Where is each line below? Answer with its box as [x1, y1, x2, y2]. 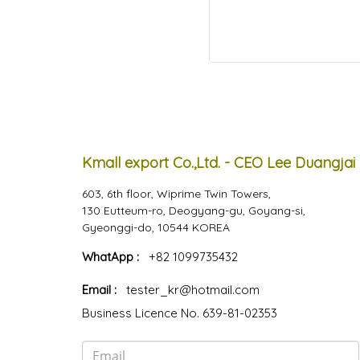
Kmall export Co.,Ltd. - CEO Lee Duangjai [82, 153, 355, 172]
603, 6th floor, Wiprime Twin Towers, [82, 186, 271, 201]
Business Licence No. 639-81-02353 [82, 305, 277, 321]
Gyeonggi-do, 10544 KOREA [82, 219, 230, 235]
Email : [82, 281, 117, 297]
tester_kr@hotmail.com [126, 281, 260, 297]
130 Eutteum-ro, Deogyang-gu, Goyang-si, [82, 202, 305, 218]
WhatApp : [82, 248, 149, 264]
